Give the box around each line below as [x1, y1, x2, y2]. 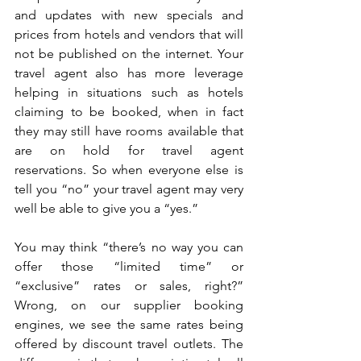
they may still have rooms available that [15, 122, 243, 139]
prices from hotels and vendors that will [15, 26, 243, 42]
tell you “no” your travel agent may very [15, 180, 243, 197]
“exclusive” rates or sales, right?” [15, 277, 243, 293]
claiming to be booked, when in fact [15, 103, 243, 119]
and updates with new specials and [15, 6, 243, 23]
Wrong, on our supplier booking [15, 297, 243, 313]
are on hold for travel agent [15, 142, 243, 158]
